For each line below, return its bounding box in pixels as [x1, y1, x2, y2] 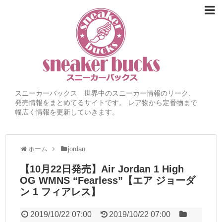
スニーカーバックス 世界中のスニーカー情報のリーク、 [15, 89, 195, 97]
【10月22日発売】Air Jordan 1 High [20, 164, 184, 174]
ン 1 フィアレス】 [20, 186, 101, 197]
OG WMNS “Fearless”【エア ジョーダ [20, 175, 195, 186]
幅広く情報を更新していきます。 [15, 108, 119, 116]
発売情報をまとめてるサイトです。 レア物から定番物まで [15, 99, 197, 107]
